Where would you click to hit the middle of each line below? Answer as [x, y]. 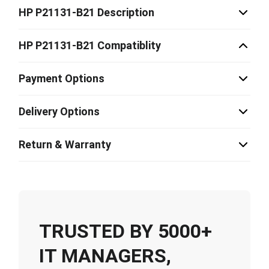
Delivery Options [59, 111]
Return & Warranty [65, 144]
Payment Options [62, 78]
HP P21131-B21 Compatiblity [90, 45]
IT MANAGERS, [105, 255]
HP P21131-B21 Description [86, 12]
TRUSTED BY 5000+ [125, 231]
